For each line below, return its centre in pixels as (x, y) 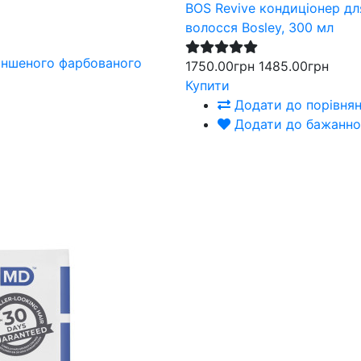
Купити (208, 85)
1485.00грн (294, 66)
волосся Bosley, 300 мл (260, 27)
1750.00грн (220, 66)
